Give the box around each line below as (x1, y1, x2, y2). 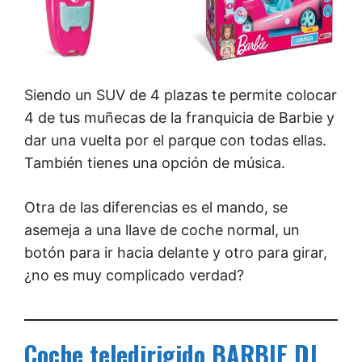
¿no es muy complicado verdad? (24, 266, 244, 284)
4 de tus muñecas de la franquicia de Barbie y (24, 108, 335, 126)
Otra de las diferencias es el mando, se (24, 198, 288, 216)
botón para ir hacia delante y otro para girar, (24, 243, 327, 261)
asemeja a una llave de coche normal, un (24, 221, 300, 238)
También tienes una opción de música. (24, 154, 285, 171)
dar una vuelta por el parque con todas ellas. (24, 131, 326, 149)
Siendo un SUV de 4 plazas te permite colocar (24, 86, 337, 103)
